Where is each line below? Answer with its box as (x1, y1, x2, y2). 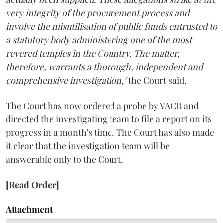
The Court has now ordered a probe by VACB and (6, 99, 199, 111)
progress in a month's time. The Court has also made (6, 126, 214, 138)
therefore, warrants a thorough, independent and (6, 60, 203, 73)
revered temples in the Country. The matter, (6, 47, 180, 59)
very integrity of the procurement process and (6, 6, 189, 19)
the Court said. (126, 74, 187, 86)
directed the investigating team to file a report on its (6, 112, 212, 125)
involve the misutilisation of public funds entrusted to (6, 20, 217, 32)
